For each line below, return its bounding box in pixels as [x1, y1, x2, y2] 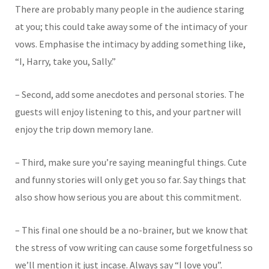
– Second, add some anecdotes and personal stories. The [15, 88, 244, 100]
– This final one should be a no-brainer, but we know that [15, 223, 248, 236]
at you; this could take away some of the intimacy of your [15, 20, 247, 32]
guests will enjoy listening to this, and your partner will [15, 105, 241, 118]
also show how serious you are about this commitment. [15, 190, 241, 203]
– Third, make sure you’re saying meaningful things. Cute [15, 156, 247, 168]
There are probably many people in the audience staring [15, 2, 244, 15]
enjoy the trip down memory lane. [15, 122, 153, 135]
